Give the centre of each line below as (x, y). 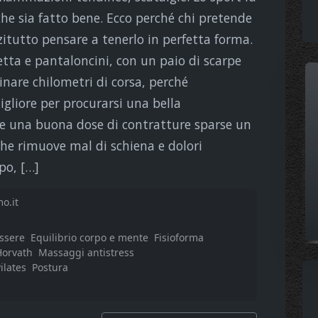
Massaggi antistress (86, 252)
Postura (50, 267)
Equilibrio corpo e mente (89, 237)
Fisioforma (179, 237)
